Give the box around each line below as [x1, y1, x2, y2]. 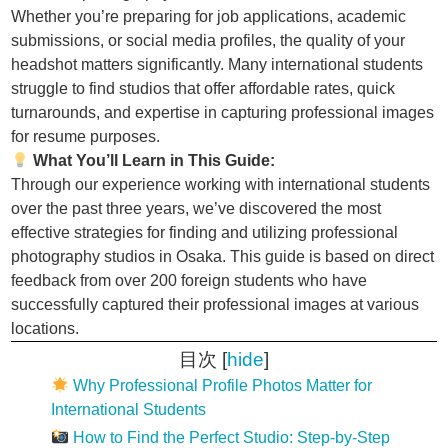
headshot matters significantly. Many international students [11, 56, 424, 73]
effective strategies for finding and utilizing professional [11, 224, 399, 241]
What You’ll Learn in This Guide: [33, 152, 276, 169]
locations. [11, 320, 80, 337]
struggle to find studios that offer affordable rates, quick [11, 80, 396, 97]
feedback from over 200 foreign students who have [11, 272, 368, 289]
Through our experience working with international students [11, 176, 431, 193]
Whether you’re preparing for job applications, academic [11, 8, 407, 25]
